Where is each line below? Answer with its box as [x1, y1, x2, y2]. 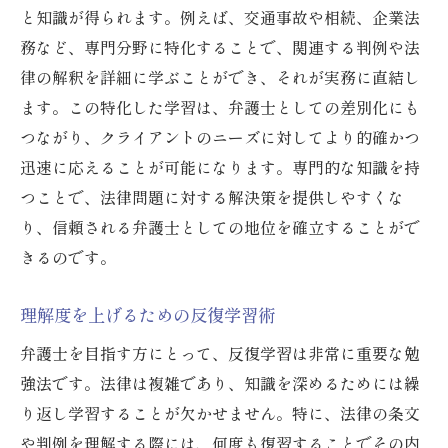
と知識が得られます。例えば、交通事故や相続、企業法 [20, 5, 420, 30]
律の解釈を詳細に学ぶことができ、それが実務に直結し [20, 65, 420, 90]
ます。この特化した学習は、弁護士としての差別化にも [20, 95, 420, 120]
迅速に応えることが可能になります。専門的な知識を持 [20, 155, 420, 180]
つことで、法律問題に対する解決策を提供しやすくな [20, 185, 404, 210]
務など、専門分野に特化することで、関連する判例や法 [20, 35, 420, 60]
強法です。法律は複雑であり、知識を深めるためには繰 [20, 371, 420, 396]
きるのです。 [20, 245, 116, 270]
